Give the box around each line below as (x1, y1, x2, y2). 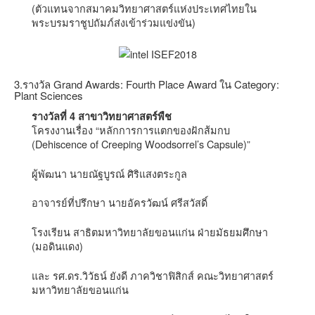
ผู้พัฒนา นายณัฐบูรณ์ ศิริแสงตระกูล (32, 165, 187, 181)
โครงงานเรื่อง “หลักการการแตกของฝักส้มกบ (32, 122, 230, 137)
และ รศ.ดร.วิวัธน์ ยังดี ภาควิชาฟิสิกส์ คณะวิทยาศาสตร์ (32, 267, 274, 283)
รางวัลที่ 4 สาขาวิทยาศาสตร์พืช (32, 108, 172, 123)
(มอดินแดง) (32, 238, 83, 254)
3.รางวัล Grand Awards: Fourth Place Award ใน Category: (14, 77, 279, 92)
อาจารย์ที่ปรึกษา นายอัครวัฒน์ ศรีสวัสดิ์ (32, 195, 207, 210)
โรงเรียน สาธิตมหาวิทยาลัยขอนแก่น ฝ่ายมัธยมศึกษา (32, 224, 268, 240)
